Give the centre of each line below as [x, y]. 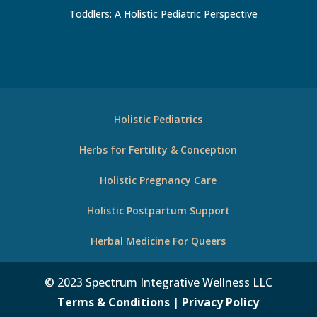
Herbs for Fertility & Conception [158, 149]
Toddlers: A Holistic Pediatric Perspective [163, 13]
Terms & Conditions [114, 302]
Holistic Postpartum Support [158, 210]
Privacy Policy [221, 302]
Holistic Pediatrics [158, 119]
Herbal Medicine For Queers [158, 241]
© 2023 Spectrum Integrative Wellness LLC [158, 282]
